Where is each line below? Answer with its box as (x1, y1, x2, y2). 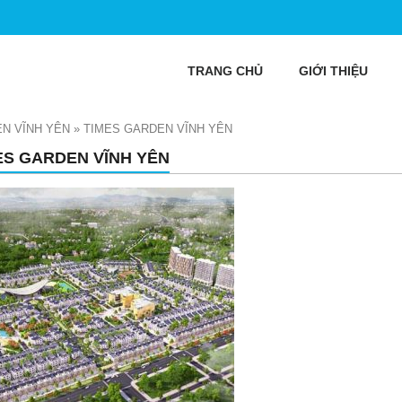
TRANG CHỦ (188, 64, 263, 78)
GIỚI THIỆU (299, 64, 368, 78)
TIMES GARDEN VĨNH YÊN (83, 122, 232, 135)
